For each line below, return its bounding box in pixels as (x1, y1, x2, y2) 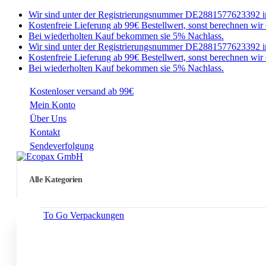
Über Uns (30, 113, 66, 123)
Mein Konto (30, 100, 75, 110)
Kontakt (30, 127, 60, 137)
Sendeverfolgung (30, 141, 94, 151)
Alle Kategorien (29, 175, 83, 184)
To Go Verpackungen (43, 210, 124, 221)
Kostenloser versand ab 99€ (30, 86, 134, 96)
